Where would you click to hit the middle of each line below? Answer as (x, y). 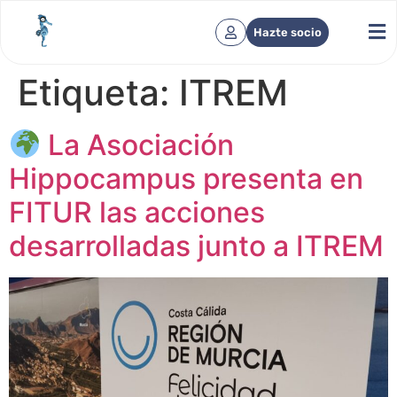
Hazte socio (287, 32)
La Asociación (138, 144)
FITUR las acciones (137, 212)
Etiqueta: (98, 92)
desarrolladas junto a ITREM (196, 245)
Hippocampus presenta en (186, 178)
